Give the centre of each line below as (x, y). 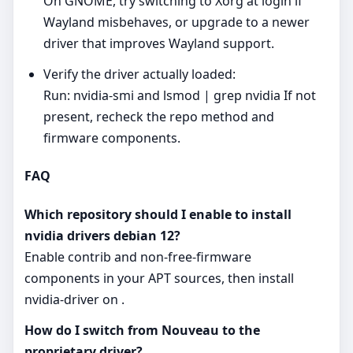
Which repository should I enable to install (158, 214)
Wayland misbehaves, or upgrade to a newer (176, 22)
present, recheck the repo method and (159, 117)
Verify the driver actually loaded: (139, 74)
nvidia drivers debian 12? (102, 235)
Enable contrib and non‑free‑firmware (138, 256)
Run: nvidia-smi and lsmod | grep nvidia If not (180, 95)
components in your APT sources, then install (159, 278)
